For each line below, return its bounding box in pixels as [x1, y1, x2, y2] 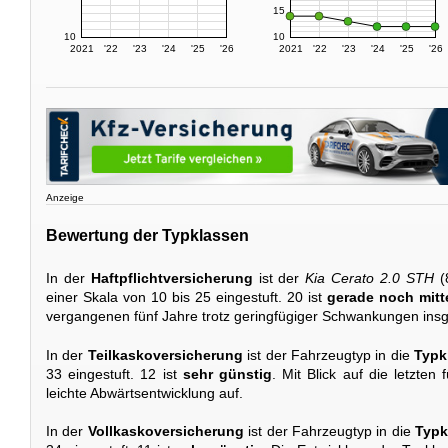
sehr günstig [182, 365, 272, 382]
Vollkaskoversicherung [87, 423, 244, 440]
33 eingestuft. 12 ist [46, 365, 183, 382]
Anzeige [46, 192, 84, 204]
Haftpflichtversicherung [90, 270, 253, 287]
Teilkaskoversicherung [87, 346, 243, 363]
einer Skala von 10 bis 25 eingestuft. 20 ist [46, 289, 327, 306]
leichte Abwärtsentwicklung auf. [46, 384, 243, 401]
